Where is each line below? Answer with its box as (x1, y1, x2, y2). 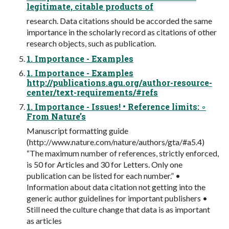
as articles (27, 215, 62, 225)
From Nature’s (27, 110, 86, 122)
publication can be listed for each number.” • (27, 170, 180, 180)
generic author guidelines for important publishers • (27, 193, 208, 203)
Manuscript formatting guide (27, 125, 128, 135)
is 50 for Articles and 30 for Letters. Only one (27, 159, 182, 169)
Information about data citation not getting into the (27, 181, 205, 192)
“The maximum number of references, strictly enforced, (27, 148, 219, 158)
